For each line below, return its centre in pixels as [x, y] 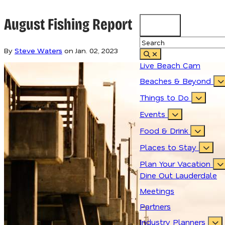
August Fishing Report [68, 25]
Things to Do [165, 97]
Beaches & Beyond [177, 81]
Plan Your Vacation [176, 163]
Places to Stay [169, 147]
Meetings [157, 191]
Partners [155, 206]
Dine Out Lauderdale [178, 175]
